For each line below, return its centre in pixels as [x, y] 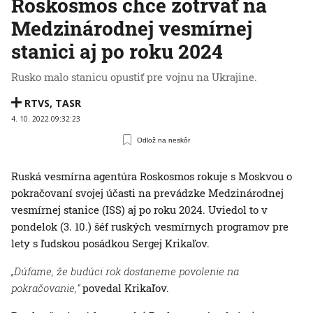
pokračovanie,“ [45, 288]
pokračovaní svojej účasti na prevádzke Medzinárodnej [147, 193]
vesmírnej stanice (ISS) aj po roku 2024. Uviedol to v [139, 210]
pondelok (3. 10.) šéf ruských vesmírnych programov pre [150, 227]
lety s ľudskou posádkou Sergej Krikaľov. [110, 243]
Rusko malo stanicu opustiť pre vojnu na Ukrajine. [134, 77]
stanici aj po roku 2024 [117, 52]
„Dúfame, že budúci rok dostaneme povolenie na [125, 271]
